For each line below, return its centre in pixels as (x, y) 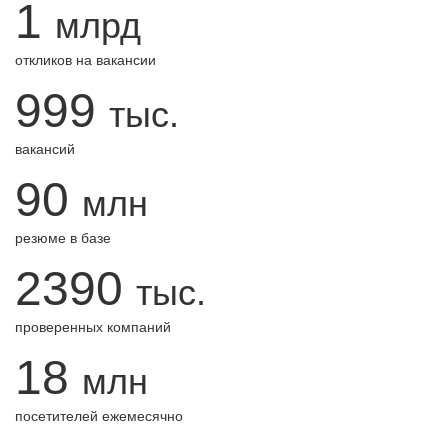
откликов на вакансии (85, 60)
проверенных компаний (93, 327)
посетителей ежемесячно (99, 416)
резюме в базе (63, 238)
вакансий (45, 149)
